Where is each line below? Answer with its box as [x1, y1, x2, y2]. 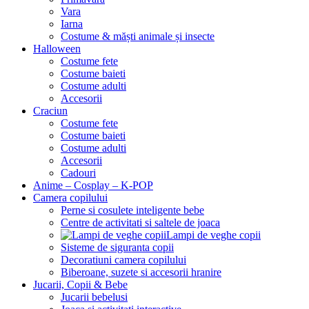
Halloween [33, 42, 81, 54]
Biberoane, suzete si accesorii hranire [61, 266, 221, 278]
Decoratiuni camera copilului [61, 253, 186, 266]
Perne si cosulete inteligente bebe [61, 203, 204, 216]
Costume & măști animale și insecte [61, 30, 215, 42]
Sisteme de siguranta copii [61, 241, 174, 253]
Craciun [33, 104, 68, 117]
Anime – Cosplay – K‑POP [33, 179, 153, 191]
